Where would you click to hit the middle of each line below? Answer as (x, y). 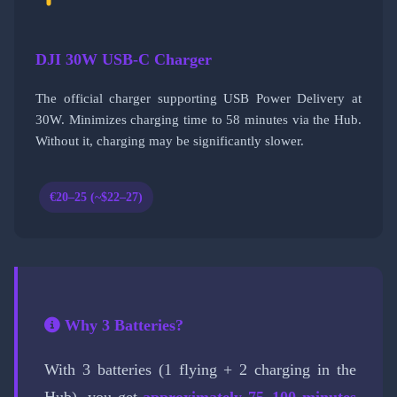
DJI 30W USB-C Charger (124, 59)
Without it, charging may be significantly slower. (170, 140)
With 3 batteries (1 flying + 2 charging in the (200, 370)
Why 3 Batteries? (122, 325)
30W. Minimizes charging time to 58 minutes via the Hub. (198, 119)
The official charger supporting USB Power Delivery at (198, 97)
